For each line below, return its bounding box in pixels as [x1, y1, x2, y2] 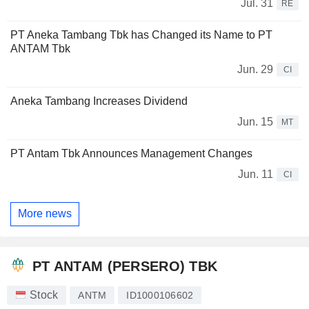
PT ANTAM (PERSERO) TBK [32, 258, 218, 274]
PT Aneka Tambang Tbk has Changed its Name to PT [10, 28, 272, 41]
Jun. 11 [238, 168, 273, 180]
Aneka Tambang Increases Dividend [10, 94, 188, 107]
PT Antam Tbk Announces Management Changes [10, 147, 252, 159]
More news [18, 208, 72, 220]
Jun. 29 [237, 63, 273, 75]
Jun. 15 [237, 115, 273, 128]
